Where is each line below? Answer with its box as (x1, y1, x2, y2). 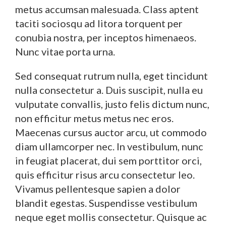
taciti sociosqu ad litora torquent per (15, 17, 183, 29)
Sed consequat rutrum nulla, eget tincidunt (15, 69, 208, 82)
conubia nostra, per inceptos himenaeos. (15, 31, 196, 43)
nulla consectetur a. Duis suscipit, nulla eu (15, 83, 203, 96)
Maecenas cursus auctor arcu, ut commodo (15, 126, 207, 138)
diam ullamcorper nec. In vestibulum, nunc (15, 140, 203, 152)
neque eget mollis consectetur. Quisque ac (15, 210, 207, 223)
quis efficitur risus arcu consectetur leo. (15, 168, 195, 181)
